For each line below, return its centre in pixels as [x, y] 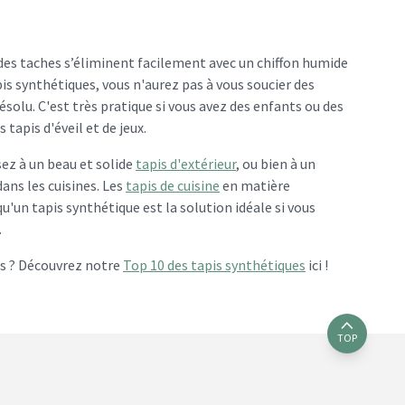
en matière [255, 186]
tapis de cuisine [173, 186]
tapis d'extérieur [186, 164]
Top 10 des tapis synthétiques [214, 265]
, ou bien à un [276, 164]
